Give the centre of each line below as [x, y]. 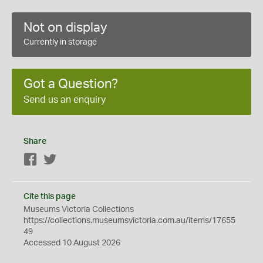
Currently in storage [60, 42]
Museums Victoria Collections [79, 210]
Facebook [56, 160]
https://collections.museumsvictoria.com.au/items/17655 [129, 221]
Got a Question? [71, 84]
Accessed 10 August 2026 [72, 243]
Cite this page [50, 197]
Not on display [65, 28]
